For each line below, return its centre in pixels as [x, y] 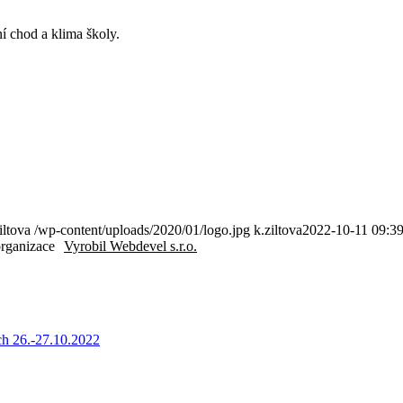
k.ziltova [278, 230]
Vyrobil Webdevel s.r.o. [130, 246]
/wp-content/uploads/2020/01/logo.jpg [142, 230]
